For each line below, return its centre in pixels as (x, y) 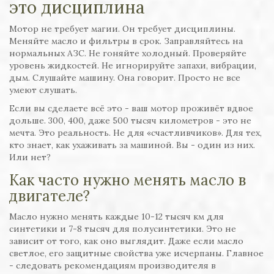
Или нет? (30, 157)
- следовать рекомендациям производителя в (113, 266)
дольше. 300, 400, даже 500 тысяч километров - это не (130, 121)
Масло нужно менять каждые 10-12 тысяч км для (117, 217)
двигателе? (50, 196)
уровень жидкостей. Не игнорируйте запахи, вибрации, (133, 66)
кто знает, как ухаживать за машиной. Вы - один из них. (132, 145)
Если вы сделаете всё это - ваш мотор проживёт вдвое (131, 109)
